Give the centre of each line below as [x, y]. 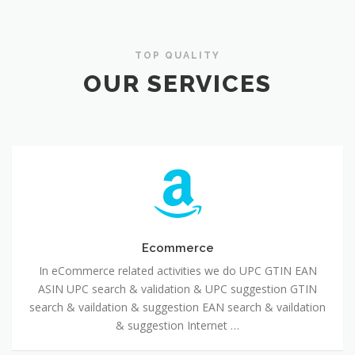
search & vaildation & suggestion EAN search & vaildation [177, 307]
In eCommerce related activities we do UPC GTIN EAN [177, 270]
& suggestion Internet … [177, 325]
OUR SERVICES [177, 84]
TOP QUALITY [177, 55]
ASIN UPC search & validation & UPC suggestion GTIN [177, 288]
